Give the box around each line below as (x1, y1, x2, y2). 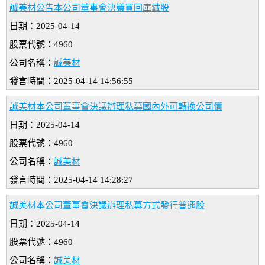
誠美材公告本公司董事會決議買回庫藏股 (9, 3, 169, 13)
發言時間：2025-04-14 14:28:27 (9, 175, 133, 185)
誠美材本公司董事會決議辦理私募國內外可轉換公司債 (9, 102, 222, 112)
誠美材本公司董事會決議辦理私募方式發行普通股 (9, 201, 205, 211)
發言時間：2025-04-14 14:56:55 (9, 76, 133, 86)
